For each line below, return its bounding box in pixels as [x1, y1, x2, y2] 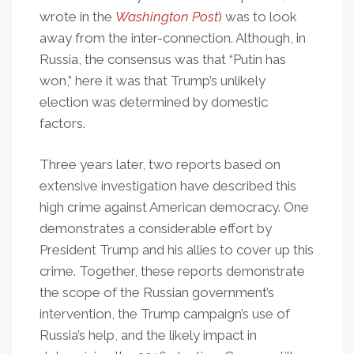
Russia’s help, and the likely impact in [40, 327, 257, 343]
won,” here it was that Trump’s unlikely [40, 73, 265, 88]
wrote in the [40, 9, 115, 24]
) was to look [218, 9, 297, 24]
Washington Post [115, 9, 218, 24]
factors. [40, 115, 85, 131]
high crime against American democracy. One [40, 199, 309, 215]
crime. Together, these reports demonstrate [40, 263, 305, 279]
